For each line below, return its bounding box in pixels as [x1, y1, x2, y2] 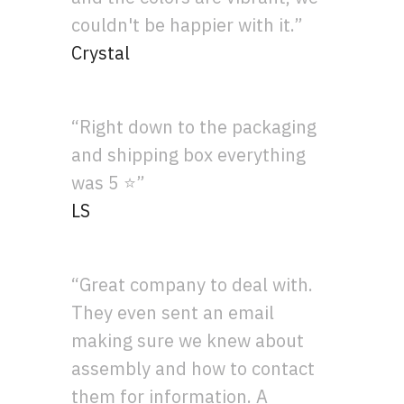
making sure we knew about [71, 327, 305, 353]
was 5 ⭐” [71, 170, 146, 195]
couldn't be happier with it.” [71, 12, 304, 37]
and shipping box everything [71, 142, 307, 167]
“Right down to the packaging [71, 114, 317, 139]
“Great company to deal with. [71, 271, 314, 297]
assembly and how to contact [71, 355, 316, 381]
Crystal [71, 40, 131, 65]
